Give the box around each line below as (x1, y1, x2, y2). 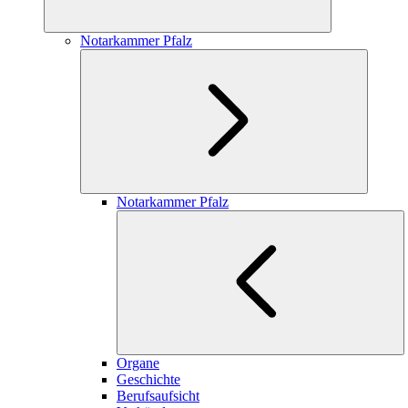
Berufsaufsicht (117, 387, 199, 403)
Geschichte (117, 371, 180, 387)
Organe (117, 354, 159, 371)
